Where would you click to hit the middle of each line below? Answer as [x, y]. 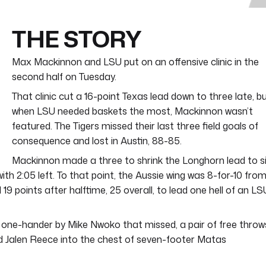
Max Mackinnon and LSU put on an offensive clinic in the [135, 62]
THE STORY [77, 39]
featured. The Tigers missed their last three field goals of [135, 126]
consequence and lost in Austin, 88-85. [97, 141]
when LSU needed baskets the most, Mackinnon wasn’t [132, 111]
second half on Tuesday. [64, 77]
